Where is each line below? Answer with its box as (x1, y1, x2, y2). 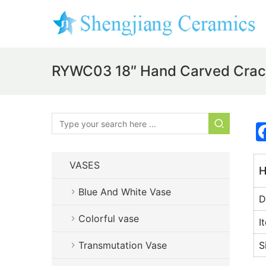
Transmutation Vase (78, 239, 167, 251)
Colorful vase (78, 213, 139, 224)
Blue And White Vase (78, 186, 171, 198)
